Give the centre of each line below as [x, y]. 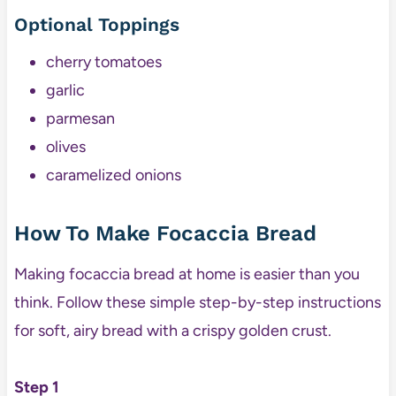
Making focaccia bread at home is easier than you [187, 274]
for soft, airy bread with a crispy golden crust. [172, 330]
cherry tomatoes [103, 61]
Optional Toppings [96, 25]
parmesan [80, 118]
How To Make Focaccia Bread [165, 233]
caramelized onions [113, 175]
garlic [65, 90]
